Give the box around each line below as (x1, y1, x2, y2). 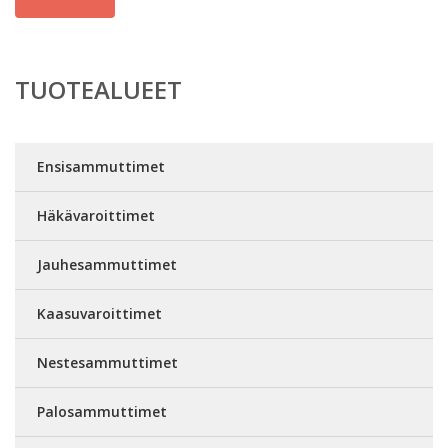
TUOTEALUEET (15, 73, 182, 106)
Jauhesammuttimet (37, 255, 177, 274)
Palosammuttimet (37, 402, 167, 421)
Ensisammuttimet (37, 157, 165, 176)
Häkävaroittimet (37, 206, 155, 225)
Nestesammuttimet (37, 353, 178, 372)
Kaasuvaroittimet (37, 304, 162, 323)
